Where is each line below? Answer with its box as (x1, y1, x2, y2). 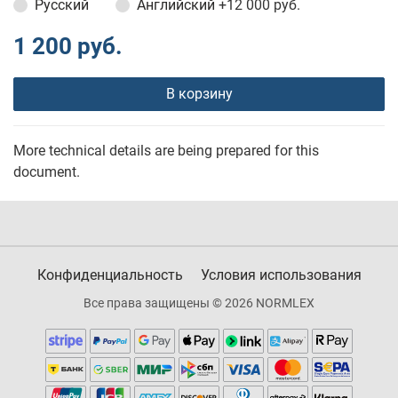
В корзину (165, 85, 233, 103)
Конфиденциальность (36, 267, 183, 284)
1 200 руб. (13, 33, 123, 60)
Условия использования (200, 267, 362, 284)
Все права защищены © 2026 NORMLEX (84, 296, 314, 311)
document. (13, 163, 80, 181)
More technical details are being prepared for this (13, 142, 319, 160)
